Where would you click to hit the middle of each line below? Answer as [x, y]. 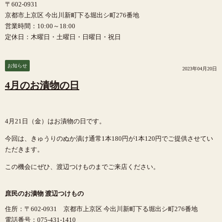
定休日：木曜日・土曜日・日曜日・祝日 [63, 37]
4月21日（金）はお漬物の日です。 [55, 121]
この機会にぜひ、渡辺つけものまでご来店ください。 [82, 166]
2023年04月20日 [200, 68]
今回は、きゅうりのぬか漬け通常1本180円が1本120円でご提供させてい [109, 138]
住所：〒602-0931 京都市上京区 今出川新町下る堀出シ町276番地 [101, 209]
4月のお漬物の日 [42, 85]
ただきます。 [24, 149]
